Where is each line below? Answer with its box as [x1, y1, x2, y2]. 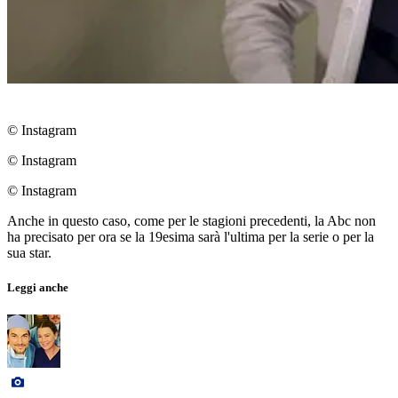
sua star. [7, 244, 52, 260]
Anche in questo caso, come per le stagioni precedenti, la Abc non [7, 212, 376, 228]
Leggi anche [7, 280, 68, 294]
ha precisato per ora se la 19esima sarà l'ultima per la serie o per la [7, 228, 374, 244]
